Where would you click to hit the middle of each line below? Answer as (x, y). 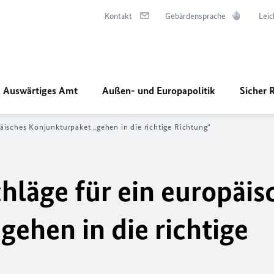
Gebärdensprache (195, 16)
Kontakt (118, 16)
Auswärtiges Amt (40, 91)
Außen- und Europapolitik (159, 91)
